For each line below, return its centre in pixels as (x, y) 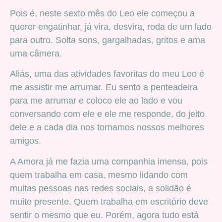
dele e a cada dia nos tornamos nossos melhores (107, 128)
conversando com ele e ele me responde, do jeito (107, 114)
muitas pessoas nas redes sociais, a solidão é (101, 188)
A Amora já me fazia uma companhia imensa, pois (109, 161)
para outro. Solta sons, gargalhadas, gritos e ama (108, 40)
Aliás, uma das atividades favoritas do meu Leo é (107, 74)
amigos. (26, 141)
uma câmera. (36, 53)
